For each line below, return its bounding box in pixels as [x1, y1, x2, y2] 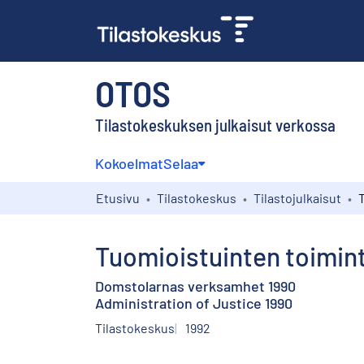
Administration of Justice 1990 [95, 293, 292, 312]
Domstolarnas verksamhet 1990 [95, 276, 296, 295]
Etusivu [96, 189, 140, 206]
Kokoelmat [95, 154, 163, 172]
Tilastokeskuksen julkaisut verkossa [95, 114, 336, 135]
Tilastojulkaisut [253, 189, 341, 206]
